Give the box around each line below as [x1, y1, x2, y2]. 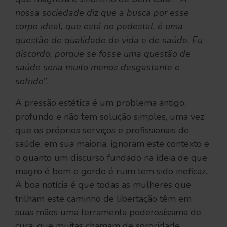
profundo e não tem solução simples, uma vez [15, 110, 204, 123]
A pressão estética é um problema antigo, [15, 96, 186, 109]
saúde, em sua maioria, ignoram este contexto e [15, 137, 209, 150]
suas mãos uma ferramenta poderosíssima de [15, 206, 201, 218]
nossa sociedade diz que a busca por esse [15, 6, 189, 19]
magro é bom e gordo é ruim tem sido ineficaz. [15, 165, 207, 177]
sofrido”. [15, 74, 48, 87]
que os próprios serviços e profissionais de [15, 124, 189, 136]
